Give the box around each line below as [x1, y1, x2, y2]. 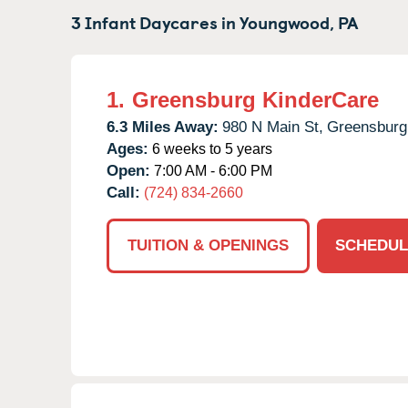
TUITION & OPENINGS [127, 236, 289, 254]
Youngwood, [240, 8, 334, 35]
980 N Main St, [222, 117, 323, 136]
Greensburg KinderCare [132, 87, 379, 112]
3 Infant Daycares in [71, 8, 240, 35]
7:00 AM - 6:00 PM [150, 162, 272, 178]
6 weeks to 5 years [148, 140, 272, 157]
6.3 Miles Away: [107, 117, 219, 136]
